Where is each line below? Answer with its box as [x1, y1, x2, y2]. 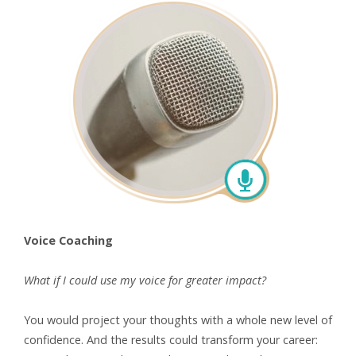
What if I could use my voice [24, 273, 168, 288]
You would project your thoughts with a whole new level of [24, 312, 332, 328]
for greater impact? [168, 273, 266, 288]
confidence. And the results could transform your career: [24, 332, 318, 348]
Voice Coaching [24, 233, 113, 249]
